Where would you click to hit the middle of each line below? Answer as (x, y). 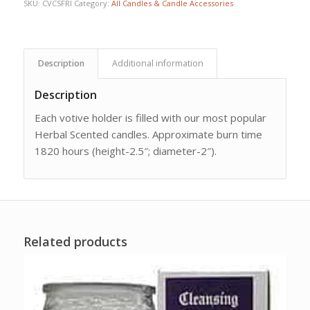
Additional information (157, 63)
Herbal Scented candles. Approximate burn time (148, 135)
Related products (75, 242)
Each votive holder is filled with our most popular (150, 118)
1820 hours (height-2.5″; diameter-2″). (125, 151)
